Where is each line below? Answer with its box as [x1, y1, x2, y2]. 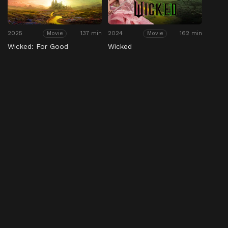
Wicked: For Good [8, 42, 68, 51]
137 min [80, 30, 102, 37]
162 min [180, 30, 203, 37]
